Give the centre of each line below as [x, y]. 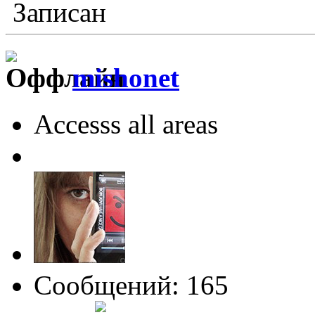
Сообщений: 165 [131, 285]
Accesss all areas [126, 124]
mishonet [126, 77]
